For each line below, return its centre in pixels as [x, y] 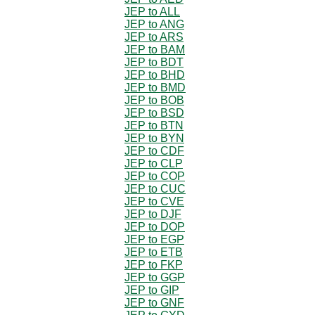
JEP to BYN [154, 138]
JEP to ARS [154, 37]
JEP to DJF [153, 214]
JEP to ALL [152, 11]
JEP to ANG [154, 24]
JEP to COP [155, 176]
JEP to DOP [155, 226]
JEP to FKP [154, 264]
